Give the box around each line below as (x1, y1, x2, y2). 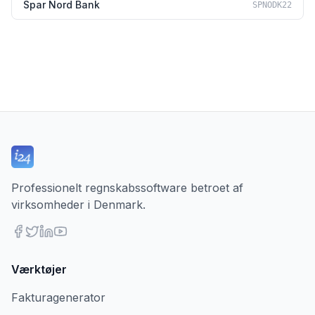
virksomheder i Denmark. (11, 198, 146, 212)
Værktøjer (11, 262, 67, 276)
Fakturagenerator (11, 290, 105, 304)
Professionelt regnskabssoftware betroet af (11, 181, 243, 195)
